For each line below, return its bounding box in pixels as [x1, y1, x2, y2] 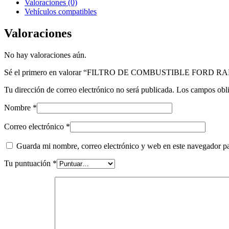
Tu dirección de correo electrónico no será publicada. [4, 85, 174, 94]
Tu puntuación [4, 158, 53, 168]
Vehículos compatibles [25, 7, 97, 16]
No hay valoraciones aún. [4, 50, 86, 59]
